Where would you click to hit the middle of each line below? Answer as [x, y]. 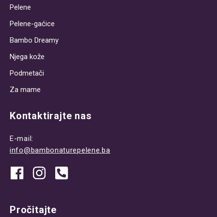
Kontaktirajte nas [51, 116]
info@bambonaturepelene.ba [60, 150]
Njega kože [27, 57]
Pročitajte [33, 209]
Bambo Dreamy [34, 40]
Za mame [25, 90]
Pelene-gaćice [32, 24]
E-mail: [22, 139]
